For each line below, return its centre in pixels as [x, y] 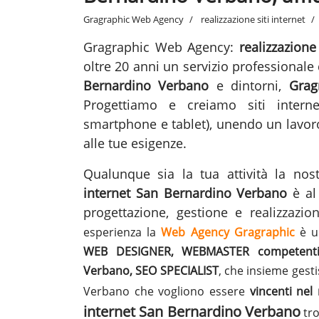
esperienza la [122, 232]
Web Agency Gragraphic [228, 232]
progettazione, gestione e [167, 212]
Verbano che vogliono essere [167, 291]
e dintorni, [249, 85]
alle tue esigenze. [135, 143]
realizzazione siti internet [252, 19]
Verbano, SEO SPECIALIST [151, 270]
